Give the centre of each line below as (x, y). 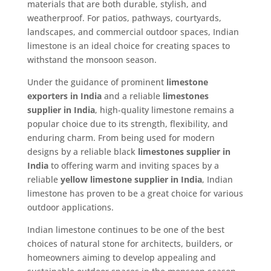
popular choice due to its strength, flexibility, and (127, 123)
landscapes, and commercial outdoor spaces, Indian (133, 31)
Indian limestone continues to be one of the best (126, 229)
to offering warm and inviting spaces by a (133, 165)
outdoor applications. (70, 207)
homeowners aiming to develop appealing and (121, 257)
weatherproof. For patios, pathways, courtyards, (124, 18)
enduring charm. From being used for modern (121, 137)
